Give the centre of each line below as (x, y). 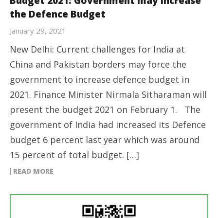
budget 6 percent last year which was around (105, 140)
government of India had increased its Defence (108, 125)
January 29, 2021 (38, 31)
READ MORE (33, 171)
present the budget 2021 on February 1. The (105, 109)
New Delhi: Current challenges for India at (97, 49)
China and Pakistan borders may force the (98, 64)
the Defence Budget (58, 14)
